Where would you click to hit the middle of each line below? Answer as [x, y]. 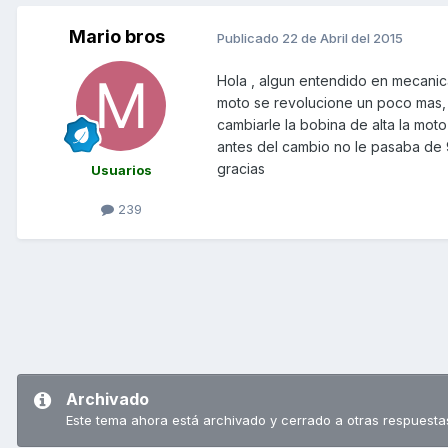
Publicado [249, 37]
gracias [241, 169]
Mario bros [117, 37]
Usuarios [121, 170]
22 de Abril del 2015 [342, 37]
